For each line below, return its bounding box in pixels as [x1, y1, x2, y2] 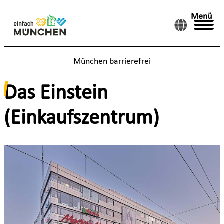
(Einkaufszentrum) [4, 108, 159, 129]
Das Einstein [4, 83, 108, 104]
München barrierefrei [73, 57, 151, 66]
